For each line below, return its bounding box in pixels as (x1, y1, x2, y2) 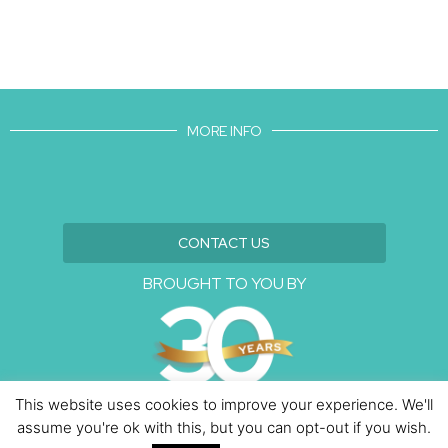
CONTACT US (178, 233, 270, 252)
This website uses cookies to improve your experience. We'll (15, 395, 433, 415)
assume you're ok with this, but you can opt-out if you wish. (17, 418, 431, 437)
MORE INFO (186, 121, 262, 140)
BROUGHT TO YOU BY (142, 272, 306, 294)
